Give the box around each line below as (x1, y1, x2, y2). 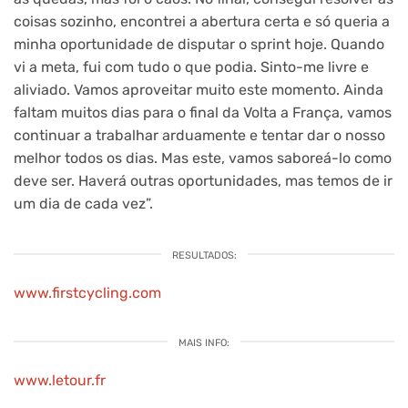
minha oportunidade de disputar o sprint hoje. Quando (14, 36, 384, 54)
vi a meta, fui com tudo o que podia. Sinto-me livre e (14, 58, 369, 76)
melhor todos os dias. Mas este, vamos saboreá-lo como (14, 149, 392, 168)
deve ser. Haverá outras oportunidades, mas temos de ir (14, 172, 393, 190)
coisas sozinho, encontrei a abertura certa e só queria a (14, 13, 390, 31)
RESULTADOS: (171, 250, 237, 262)
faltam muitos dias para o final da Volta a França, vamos (14, 104, 392, 122)
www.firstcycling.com (14, 284, 161, 302)
